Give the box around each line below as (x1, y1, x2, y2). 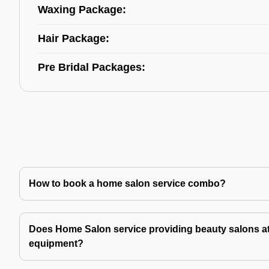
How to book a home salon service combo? (29, 178, 226, 189)
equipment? (29, 238, 83, 249)
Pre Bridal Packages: (38, 61, 145, 73)
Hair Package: (38, 32, 109, 44)
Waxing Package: (38, 4, 126, 16)
